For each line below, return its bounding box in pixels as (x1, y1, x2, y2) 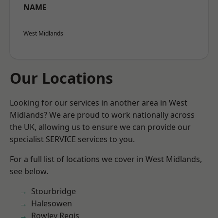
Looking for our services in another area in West (10, 97, 187, 108)
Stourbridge (31, 186, 76, 197)
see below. (10, 166, 48, 177)
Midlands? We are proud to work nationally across (10, 109, 195, 120)
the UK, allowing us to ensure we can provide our (10, 122, 191, 132)
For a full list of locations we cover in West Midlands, (10, 154, 202, 164)
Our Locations (10, 68, 113, 88)
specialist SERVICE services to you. (10, 134, 135, 145)
